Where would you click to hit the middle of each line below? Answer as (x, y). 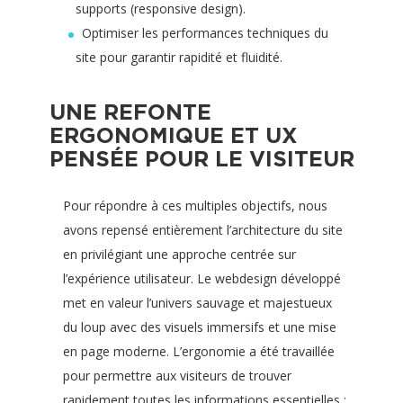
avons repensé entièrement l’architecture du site (203, 230)
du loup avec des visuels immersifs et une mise (200, 327)
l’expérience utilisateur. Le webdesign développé (202, 278)
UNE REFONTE (130, 112)
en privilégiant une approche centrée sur (179, 254)
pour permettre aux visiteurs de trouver (177, 376)
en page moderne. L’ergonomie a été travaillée (199, 351)
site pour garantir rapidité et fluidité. (179, 57)
